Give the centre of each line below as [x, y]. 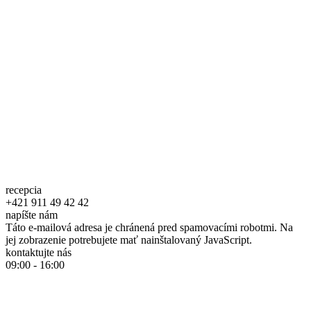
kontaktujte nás [39, 253]
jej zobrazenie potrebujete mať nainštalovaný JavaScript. [129, 240]
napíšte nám [32, 215]
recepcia [24, 190]
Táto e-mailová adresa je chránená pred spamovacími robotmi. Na [149, 228]
